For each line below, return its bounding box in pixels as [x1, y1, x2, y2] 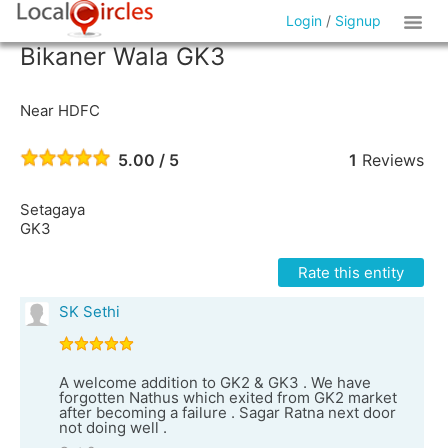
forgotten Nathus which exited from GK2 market [59, 388, 397, 407]
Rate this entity [297, 263, 404, 282]
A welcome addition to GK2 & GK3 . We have [59, 373, 371, 392]
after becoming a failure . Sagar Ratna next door [59, 403, 396, 422]
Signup [335, 12, 382, 29]
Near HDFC [20, 101, 100, 120]
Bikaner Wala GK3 [20, 42, 225, 71]
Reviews [356, 150, 424, 170]
